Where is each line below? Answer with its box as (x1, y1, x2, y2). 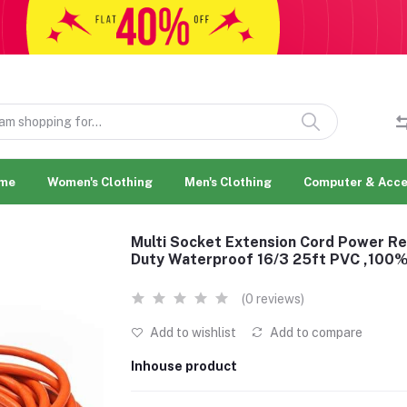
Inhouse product (131, 359, 237, 373)
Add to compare (267, 325, 362, 340)
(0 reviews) (242, 292, 304, 306)
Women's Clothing (47, 174, 153, 189)
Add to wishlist (147, 325, 236, 340)
